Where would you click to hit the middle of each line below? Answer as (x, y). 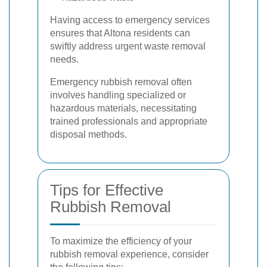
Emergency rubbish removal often (121, 82)
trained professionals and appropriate (129, 121)
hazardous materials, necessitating (123, 108)
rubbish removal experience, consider (129, 254)
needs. (64, 59)
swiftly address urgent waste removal (128, 46)
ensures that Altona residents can (120, 33)
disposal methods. (89, 134)
